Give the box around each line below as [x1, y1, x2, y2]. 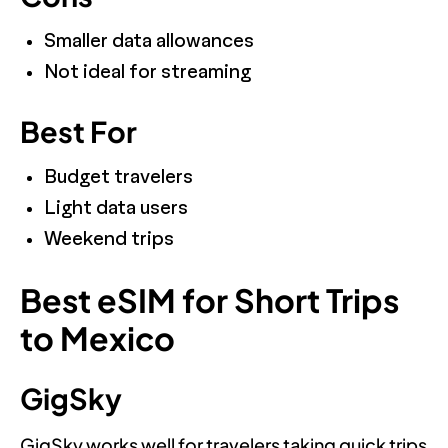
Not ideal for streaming [44, 61, 251, 83]
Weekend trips [44, 228, 174, 250]
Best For [20, 112, 137, 149]
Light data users [44, 197, 188, 219]
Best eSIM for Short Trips [20, 279, 399, 320]
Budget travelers [44, 166, 193, 188]
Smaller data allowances [44, 30, 254, 52]
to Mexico [20, 317, 175, 358]
